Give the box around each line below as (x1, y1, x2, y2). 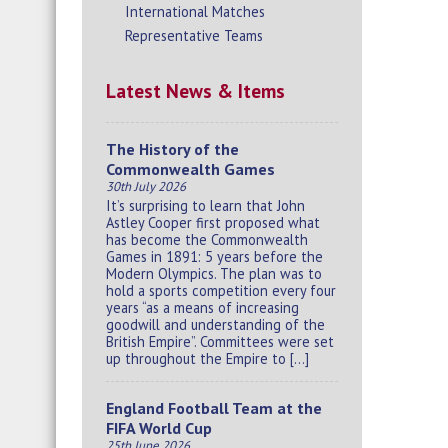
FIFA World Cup (106, 418, 212, 439)
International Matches (125, 2, 266, 22)
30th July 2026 (106, 178, 186, 196)
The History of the (106, 139, 239, 160)
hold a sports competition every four (106, 280, 336, 300)
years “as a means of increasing (106, 297, 299, 317)
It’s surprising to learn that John (106, 195, 305, 215)
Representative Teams (125, 26, 264, 46)
